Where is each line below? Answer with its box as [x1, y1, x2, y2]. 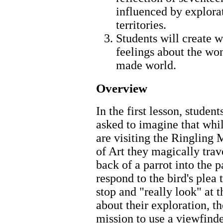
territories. [116, 18, 166, 31]
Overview [96, 81, 147, 95]
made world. [116, 58, 176, 72]
